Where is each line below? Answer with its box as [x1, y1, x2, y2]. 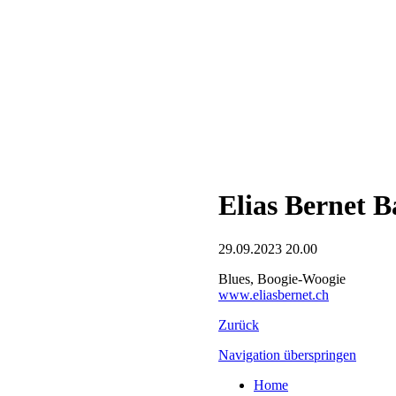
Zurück [218, 316, 259, 332]
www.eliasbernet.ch [218, 286, 329, 302]
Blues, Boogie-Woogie [218, 270, 346, 286]
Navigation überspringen [218, 346, 356, 362]
